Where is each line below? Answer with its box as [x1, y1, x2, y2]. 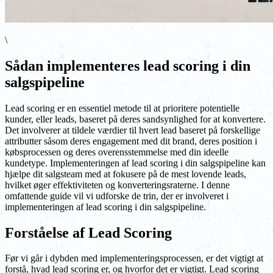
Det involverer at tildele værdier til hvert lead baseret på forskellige [5, 124, 260, 135]
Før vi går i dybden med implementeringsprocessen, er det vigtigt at [5, 253, 263, 264]
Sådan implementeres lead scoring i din [5, 57, 250, 74]
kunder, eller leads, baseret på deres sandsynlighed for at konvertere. [5, 113, 266, 124]
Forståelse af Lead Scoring [5, 224, 172, 241]
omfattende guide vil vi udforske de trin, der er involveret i [5, 190, 229, 201]
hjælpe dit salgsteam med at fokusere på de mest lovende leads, [5, 168, 246, 179]
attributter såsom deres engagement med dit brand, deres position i [5, 135, 257, 146]
